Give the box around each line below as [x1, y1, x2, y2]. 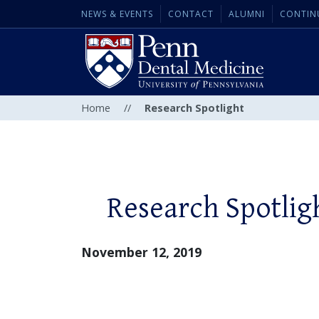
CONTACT [168, 8, 214, 20]
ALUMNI [229, 8, 265, 20]
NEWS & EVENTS [81, 8, 153, 20]
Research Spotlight [145, 101, 244, 115]
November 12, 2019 [81, 244, 202, 261]
